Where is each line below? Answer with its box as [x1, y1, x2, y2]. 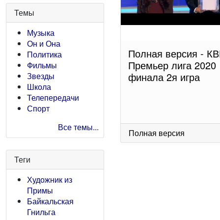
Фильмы [27, 59, 57, 71]
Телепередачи [27, 92, 79, 103]
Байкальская [27, 195, 74, 207]
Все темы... [58, 121, 99, 133]
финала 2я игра [128, 70, 200, 84]
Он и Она [27, 38, 60, 49]
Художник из [27, 174, 72, 185]
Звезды [27, 70, 55, 82]
